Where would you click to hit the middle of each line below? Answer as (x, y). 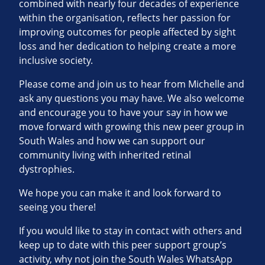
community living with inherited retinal (105, 155)
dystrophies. (47, 169)
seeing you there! (57, 207)
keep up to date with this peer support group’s (123, 245)
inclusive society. (56, 61)
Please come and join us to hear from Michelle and (132, 84)
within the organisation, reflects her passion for (125, 18)
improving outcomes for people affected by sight (127, 32)
